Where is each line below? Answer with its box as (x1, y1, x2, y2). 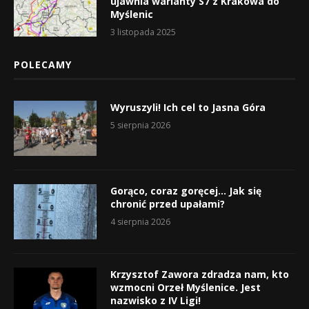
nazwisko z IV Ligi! (110, 293, 201, 307)
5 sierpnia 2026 (110, 119, 170, 131)
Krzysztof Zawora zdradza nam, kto (110, 267, 289, 281)
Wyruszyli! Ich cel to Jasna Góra (110, 100, 266, 114)
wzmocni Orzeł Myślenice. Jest (110, 280, 261, 294)
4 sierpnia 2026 (110, 215, 170, 228)
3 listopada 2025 (110, 26, 176, 38)
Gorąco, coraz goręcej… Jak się (110, 183, 261, 197)
